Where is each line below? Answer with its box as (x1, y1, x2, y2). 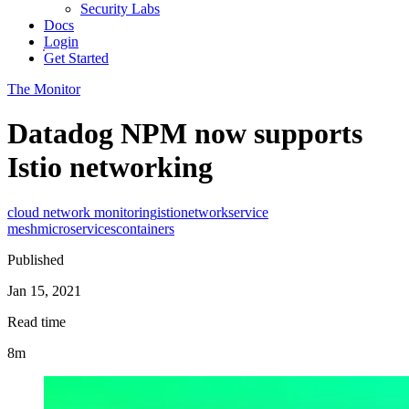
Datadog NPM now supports (7, 117, 362, 151)
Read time (7, 313, 66, 330)
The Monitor (7, 81, 80, 97)
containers (116, 220, 174, 236)
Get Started (44, 50, 109, 66)
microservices (37, 220, 116, 236)
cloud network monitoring (7, 204, 157, 220)
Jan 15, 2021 (7, 282, 81, 299)
